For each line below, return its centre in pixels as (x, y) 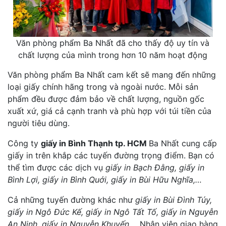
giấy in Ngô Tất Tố (121, 212)
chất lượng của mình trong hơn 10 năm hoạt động (113, 55)
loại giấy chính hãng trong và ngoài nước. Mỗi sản (103, 87)
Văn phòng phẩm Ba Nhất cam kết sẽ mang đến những (112, 75)
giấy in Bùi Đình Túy (173, 200)
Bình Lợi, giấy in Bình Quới (57, 180)
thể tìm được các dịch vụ (55, 168)
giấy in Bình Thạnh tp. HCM (95, 144)
